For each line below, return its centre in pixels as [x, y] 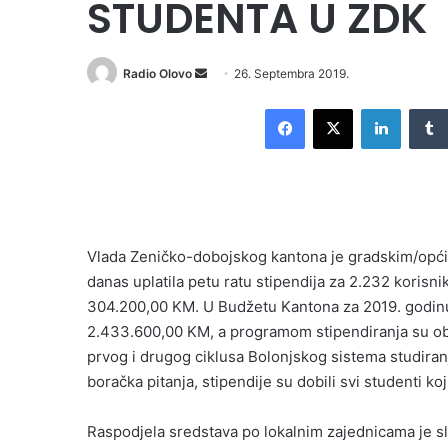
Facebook [334, 108]
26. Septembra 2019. [291, 73]
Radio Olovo [157, 73]
